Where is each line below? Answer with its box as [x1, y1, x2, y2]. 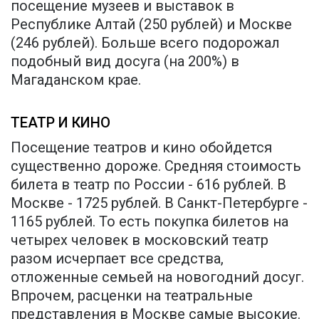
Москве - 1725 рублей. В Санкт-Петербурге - [11, 194, 308, 211]
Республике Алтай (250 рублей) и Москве [11, 15, 292, 33]
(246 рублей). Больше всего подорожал [11, 33, 280, 51]
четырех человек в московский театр [11, 231, 268, 249]
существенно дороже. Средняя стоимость [11, 157, 301, 174]
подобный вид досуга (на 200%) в [11, 52, 239, 70]
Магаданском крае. [11, 70, 141, 88]
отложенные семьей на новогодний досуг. [11, 268, 304, 286]
